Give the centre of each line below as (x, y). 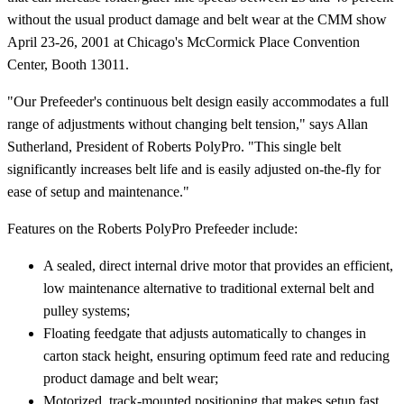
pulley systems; (87, 311)
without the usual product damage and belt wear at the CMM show (197, 20)
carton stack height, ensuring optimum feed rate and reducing (216, 356)
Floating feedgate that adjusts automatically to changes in (205, 334)
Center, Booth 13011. (68, 65)
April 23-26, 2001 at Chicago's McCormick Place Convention (184, 42)
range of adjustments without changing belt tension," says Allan (188, 124)
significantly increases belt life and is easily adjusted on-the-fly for (194, 170)
